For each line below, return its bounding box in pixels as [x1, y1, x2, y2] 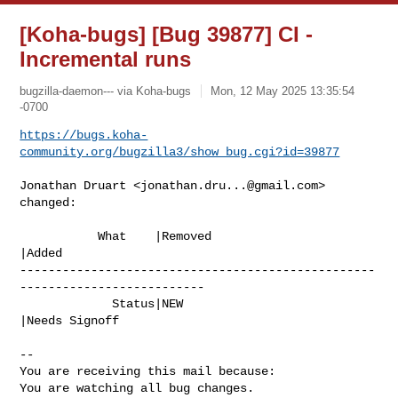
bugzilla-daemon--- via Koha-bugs [20, 84, 192, 98]
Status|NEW [20, 296, 113, 311]
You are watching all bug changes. [20, 380, 255, 395]
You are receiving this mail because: [20, 363, 276, 378]
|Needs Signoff [20, 313, 120, 328]
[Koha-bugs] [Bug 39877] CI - [20, 22, 314, 46]
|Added [20, 245, 63, 260]
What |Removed [20, 228, 99, 243]
